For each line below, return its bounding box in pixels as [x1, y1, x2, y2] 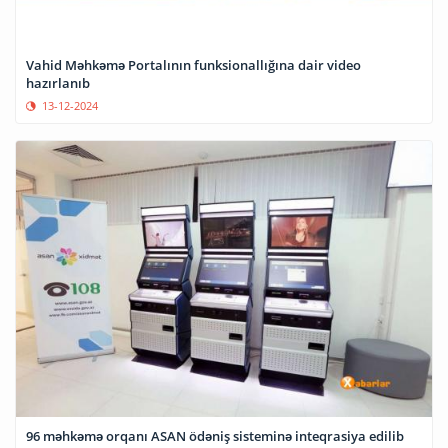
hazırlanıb [26, 73, 90, 92]
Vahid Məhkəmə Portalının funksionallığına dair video [26, 55, 361, 74]
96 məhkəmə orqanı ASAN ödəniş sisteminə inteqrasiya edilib [26, 427, 404, 446]
